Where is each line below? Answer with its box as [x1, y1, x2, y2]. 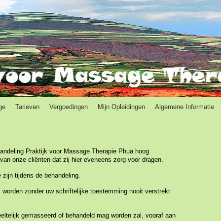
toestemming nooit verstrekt [90, 187, 170, 195]
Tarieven [15, 103, 39, 110]
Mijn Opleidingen [98, 103, 145, 110]
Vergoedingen [49, 103, 88, 110]
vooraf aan [146, 212, 176, 219]
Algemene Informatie [155, 103, 214, 110]
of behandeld [56, 212, 97, 219]
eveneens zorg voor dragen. [84, 156, 163, 163]
